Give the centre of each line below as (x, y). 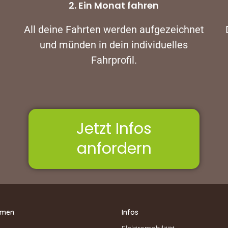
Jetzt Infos (114, 129)
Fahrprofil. (114, 60)
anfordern (114, 149)
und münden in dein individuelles (114, 45)
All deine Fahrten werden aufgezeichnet (114, 30)
